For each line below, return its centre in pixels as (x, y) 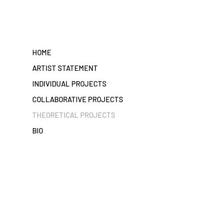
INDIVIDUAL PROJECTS (69, 84)
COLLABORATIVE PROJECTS (78, 99)
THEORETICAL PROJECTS (74, 115)
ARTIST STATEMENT (65, 68)
